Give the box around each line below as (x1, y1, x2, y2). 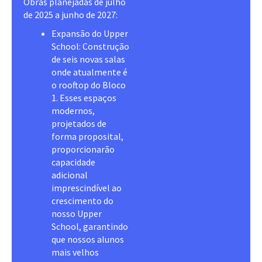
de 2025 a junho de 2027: (23, 8, 118, 20)
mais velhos (51, 246, 99, 258)
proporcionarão (51, 143, 115, 155)
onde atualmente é (51, 65, 127, 78)
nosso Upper (51, 207, 102, 219)
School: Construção (51, 40, 129, 52)
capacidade (51, 156, 95, 168)
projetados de (51, 117, 106, 129)
